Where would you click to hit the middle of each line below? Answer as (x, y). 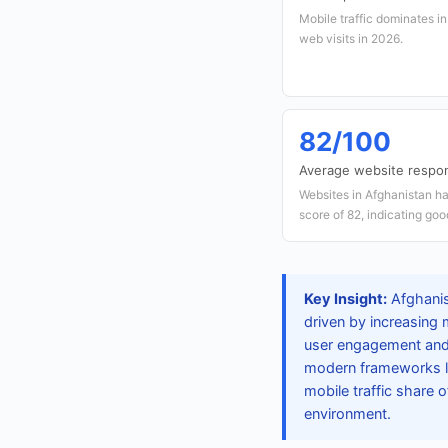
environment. (347, 414)
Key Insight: (345, 299)
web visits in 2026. (351, 38)
